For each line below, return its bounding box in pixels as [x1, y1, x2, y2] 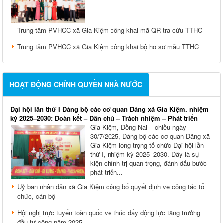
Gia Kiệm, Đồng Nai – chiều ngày [90, 125, 186, 135]
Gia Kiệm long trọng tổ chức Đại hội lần [90, 143, 204, 153]
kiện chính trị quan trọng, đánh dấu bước [90, 161, 207, 171]
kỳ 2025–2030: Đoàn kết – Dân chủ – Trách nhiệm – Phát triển [10, 116, 198, 126]
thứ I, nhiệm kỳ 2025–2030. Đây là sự [90, 152, 199, 162]
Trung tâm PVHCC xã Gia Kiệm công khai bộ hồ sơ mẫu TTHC [17, 44, 199, 54]
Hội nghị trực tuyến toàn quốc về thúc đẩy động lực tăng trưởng [17, 210, 200, 220]
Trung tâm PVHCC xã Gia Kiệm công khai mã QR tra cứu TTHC [17, 28, 202, 38]
